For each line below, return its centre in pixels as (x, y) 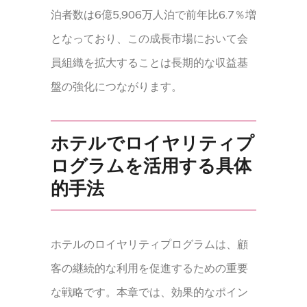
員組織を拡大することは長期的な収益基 (149, 62)
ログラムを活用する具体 (151, 165)
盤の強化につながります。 (116, 86)
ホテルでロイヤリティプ (152, 143)
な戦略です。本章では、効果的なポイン (149, 292)
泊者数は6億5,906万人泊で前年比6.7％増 (153, 14)
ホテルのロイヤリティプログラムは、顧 (149, 244)
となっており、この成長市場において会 (149, 38)
